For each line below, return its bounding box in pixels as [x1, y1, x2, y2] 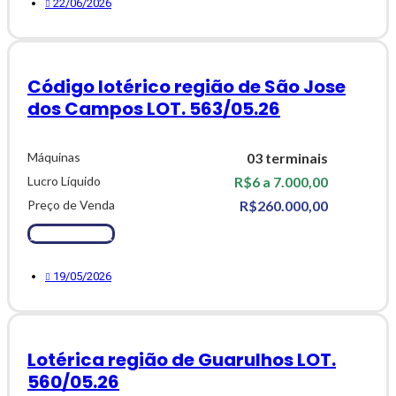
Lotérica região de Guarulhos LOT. [27, 347, 336, 373]
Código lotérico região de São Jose [27, 74, 346, 100]
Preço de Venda [27, 197, 115, 213]
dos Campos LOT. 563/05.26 [27, 96, 280, 122]
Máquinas [27, 149, 80, 165]
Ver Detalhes [40, 226, 112, 242]
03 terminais [247, 149, 328, 167]
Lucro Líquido [27, 173, 101, 189]
